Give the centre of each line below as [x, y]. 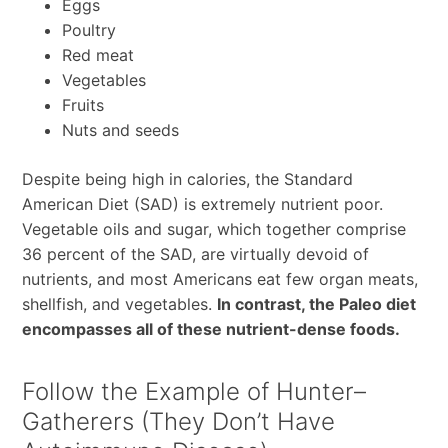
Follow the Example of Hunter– [193, 391]
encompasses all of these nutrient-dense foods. [210, 328]
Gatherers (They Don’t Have [178, 421]
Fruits [82, 104]
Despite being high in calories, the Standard [187, 178]
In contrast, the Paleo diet [316, 303]
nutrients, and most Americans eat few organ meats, [219, 278]
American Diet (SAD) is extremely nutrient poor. [202, 203]
